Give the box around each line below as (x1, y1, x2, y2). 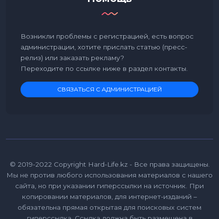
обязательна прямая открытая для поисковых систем (18, 203, 201, 211)
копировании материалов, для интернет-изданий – (22, 192, 197, 200)
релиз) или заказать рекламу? (21, 53, 124, 62)
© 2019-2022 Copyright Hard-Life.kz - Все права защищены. (9, 160, 210, 168)
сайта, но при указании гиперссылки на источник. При (15, 181, 204, 190)
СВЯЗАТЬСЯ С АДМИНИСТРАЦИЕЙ (57, 85, 162, 93)
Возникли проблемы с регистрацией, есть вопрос (21, 32, 194, 40)
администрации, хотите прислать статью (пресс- (21, 43, 187, 51)
